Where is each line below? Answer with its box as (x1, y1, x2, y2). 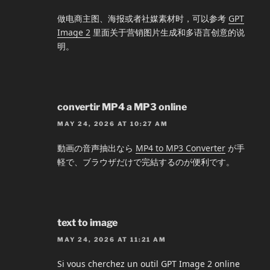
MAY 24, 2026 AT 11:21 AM (57, 236, 166, 243)
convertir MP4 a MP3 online (57, 101, 187, 113)
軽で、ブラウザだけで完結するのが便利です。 (57, 155, 234, 168)
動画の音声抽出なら (57, 142, 136, 154)
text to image (57, 216, 118, 228)
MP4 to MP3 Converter (136, 142, 225, 154)
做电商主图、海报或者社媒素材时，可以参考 (57, 12, 228, 24)
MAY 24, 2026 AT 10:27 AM (57, 119, 168, 127)
